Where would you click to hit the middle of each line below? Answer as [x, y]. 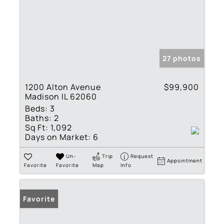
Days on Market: [58, 137]
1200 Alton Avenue [63, 87]
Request [142, 156]
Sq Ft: [37, 127]
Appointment [185, 160]
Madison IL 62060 [61, 96]
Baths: [38, 118]
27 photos [182, 58]
